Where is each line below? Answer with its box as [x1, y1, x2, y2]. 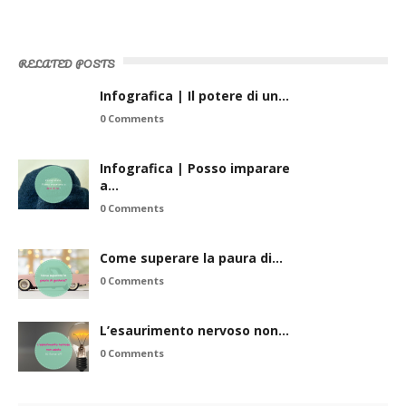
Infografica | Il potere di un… [100, 86, 289, 104]
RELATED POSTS [18, 54, 114, 72]
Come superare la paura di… [100, 248, 283, 266]
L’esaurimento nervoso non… [100, 321, 289, 339]
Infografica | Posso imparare [100, 159, 290, 177]
